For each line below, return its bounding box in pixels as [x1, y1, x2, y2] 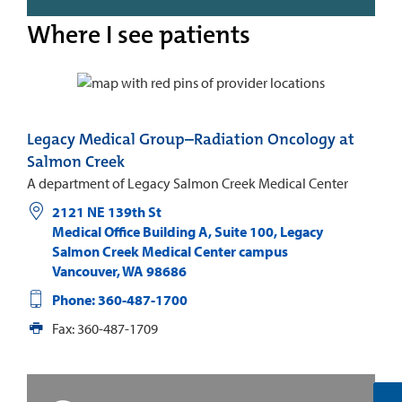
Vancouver [51, 261, 117, 280]
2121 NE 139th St [51, 202, 162, 221]
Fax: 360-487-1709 [51, 319, 158, 337]
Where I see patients [27, 18, 250, 51]
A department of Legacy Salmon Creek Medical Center [27, 173, 348, 192]
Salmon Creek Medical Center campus [51, 241, 288, 260]
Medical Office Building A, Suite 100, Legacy [51, 222, 323, 240]
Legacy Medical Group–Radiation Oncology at [27, 127, 354, 150]
